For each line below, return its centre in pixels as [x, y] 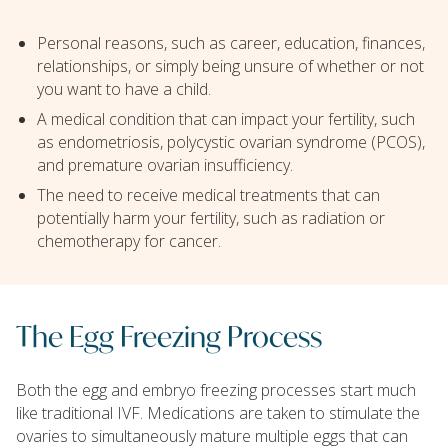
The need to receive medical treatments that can [208, 194]
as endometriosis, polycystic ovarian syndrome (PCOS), [230, 141]
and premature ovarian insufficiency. [164, 164]
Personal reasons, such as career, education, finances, [230, 43]
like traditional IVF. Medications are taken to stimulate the [218, 412]
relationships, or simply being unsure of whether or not [230, 66]
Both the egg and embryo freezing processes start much [216, 389]
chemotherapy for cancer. [128, 240]
